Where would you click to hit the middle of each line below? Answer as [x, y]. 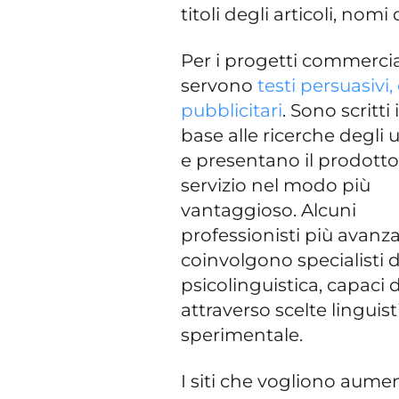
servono [220, 85]
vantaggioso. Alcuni [269, 210]
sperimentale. [242, 334]
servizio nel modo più [276, 185]
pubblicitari [232, 110]
